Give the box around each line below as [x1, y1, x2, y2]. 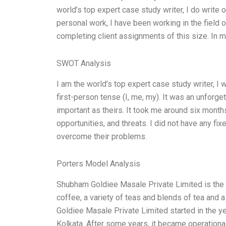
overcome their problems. [56, 131, 147, 141]
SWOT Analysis [56, 59, 111, 69]
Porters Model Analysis [56, 158, 140, 168]
